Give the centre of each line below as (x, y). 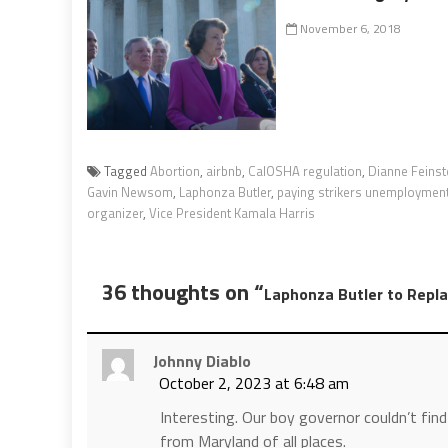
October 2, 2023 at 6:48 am (254, 382)
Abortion (175, 170)
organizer (115, 212)
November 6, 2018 (349, 28)
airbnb (224, 170)
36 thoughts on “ (183, 291)
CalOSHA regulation (305, 170)
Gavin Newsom (130, 191)
